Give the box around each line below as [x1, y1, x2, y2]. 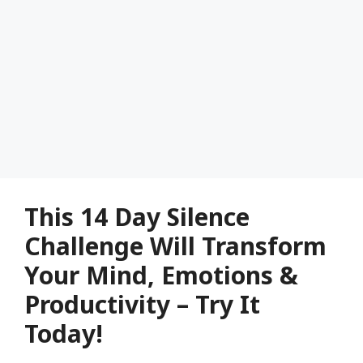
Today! [24, 317, 103, 350]
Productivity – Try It [24, 288, 260, 321]
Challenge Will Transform [24, 229, 327, 263]
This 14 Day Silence [24, 200, 250, 233]
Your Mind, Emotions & [24, 258, 298, 292]
